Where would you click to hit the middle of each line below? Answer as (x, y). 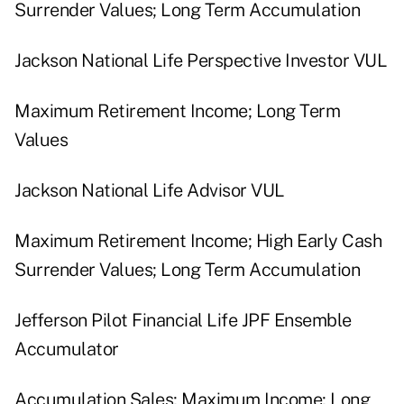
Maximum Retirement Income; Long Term (177, 111)
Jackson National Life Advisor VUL (150, 191)
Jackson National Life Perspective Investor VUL (201, 61)
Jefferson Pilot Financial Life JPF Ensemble (183, 321)
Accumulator (67, 349)
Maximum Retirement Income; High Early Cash (198, 241)
